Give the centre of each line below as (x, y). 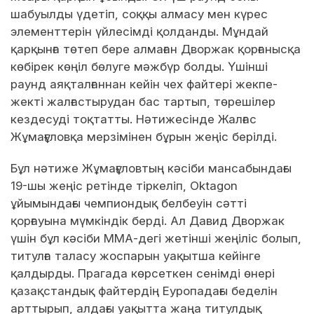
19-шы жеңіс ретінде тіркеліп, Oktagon (124, 185)
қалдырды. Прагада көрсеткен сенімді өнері (143, 273)
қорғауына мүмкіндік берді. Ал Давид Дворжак (148, 220)
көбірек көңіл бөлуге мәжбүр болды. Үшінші (139, 66)
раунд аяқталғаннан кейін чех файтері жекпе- (144, 84)
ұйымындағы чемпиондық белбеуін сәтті (129, 203)
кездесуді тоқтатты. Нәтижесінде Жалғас (134, 119)
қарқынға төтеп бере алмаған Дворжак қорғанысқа (156, 49)
